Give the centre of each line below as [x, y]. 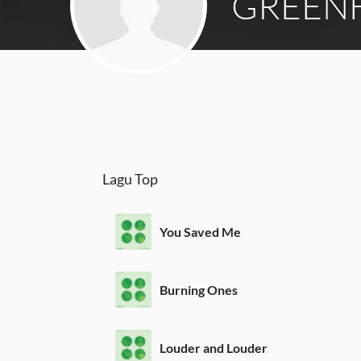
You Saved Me [200, 231]
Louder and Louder [214, 347]
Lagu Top [130, 179]
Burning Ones [199, 289]
